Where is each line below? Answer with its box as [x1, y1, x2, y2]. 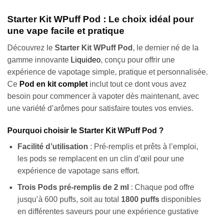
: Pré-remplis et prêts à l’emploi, [88, 142, 198, 151]
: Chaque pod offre [128, 183, 194, 192]
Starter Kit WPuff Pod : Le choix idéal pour [7, 14, 194, 25]
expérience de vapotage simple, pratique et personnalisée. [7, 68, 208, 77]
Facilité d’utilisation [17, 142, 88, 151]
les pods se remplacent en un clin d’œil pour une [17, 154, 184, 163]
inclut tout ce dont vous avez [88, 80, 186, 89]
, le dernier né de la [133, 44, 199, 52]
